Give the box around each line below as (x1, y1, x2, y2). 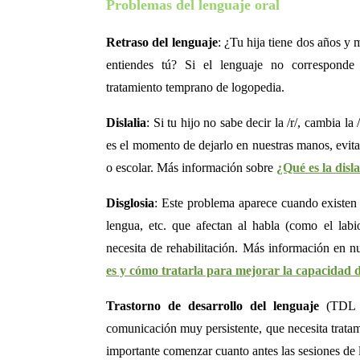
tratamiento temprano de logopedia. (106, 80, 284, 95)
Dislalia (106, 116, 146, 130)
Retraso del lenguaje (106, 35, 218, 50)
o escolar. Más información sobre (106, 161, 276, 175)
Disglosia (106, 196, 154, 211)
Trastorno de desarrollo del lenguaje (106, 299, 320, 313)
